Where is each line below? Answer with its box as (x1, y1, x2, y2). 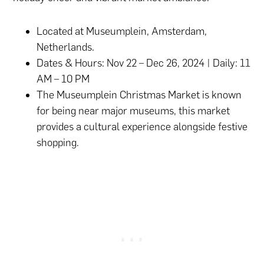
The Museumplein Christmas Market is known (37, 88, 242, 102)
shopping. (37, 136, 82, 150)
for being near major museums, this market (37, 104, 230, 118)
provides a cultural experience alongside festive (37, 120, 248, 134)
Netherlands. (37, 41, 95, 54)
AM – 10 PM (37, 72, 90, 86)
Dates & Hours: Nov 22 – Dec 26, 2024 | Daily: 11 (37, 57, 251, 70)
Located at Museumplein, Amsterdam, (37, 25, 207, 38)
